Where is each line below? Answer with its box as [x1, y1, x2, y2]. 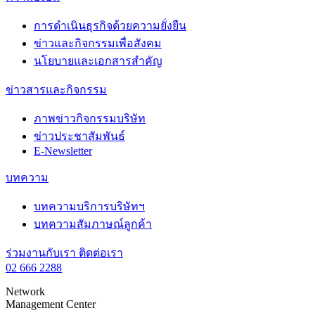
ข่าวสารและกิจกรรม [6, 83, 107, 96]
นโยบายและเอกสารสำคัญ [34, 54, 162, 67]
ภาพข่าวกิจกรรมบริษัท [34, 112, 146, 124]
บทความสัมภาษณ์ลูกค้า [34, 217, 152, 230]
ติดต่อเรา [79, 246, 123, 259]
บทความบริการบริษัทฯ [34, 200, 145, 212]
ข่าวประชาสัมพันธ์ [34, 129, 125, 142]
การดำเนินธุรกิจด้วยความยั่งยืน [34, 19, 186, 32]
